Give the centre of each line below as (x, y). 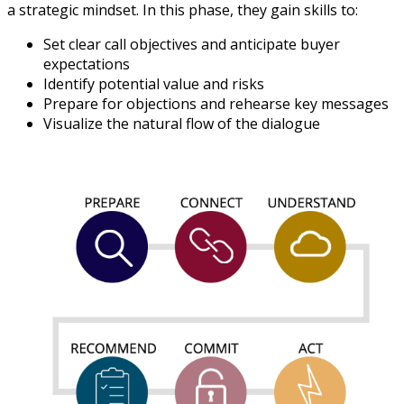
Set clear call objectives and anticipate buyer (192, 44)
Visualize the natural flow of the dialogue (182, 123)
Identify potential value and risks (154, 83)
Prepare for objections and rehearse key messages (216, 103)
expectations (87, 64)
